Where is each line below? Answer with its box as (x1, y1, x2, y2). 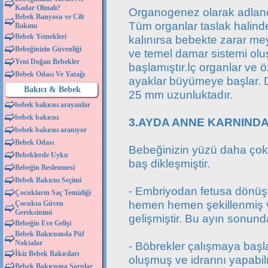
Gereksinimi (15, 208, 52, 217)
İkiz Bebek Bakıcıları (15, 249, 79, 258)
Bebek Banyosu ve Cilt (15, 13, 84, 21)
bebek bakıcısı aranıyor (15, 126, 87, 134)
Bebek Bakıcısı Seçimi (15, 176, 81, 184)
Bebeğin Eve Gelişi (15, 219, 71, 227)
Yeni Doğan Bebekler (15, 57, 80, 66)
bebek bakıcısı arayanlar (15, 100, 90, 109)
